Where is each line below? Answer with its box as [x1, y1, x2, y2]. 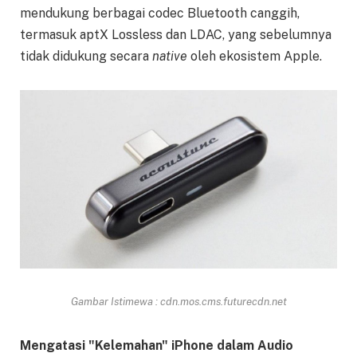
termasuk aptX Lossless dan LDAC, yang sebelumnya [20, 26, 331, 42]
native [152, 48, 187, 64]
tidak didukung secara [20, 48, 152, 64]
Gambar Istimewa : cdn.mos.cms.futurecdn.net [70, 294, 287, 308]
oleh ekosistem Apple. [187, 48, 322, 64]
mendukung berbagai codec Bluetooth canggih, [20, 5, 300, 21]
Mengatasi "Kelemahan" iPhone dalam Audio [20, 338, 293, 354]
